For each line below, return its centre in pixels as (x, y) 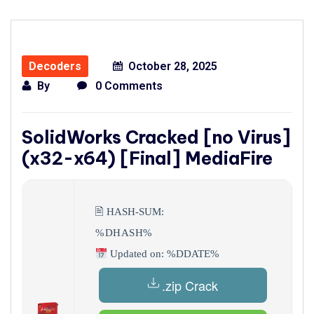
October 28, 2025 (173, 66)
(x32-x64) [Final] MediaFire (147, 158)
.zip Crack (190, 285)
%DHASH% (124, 233)
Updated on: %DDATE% (164, 254)
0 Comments (128, 86)
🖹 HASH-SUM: (130, 212)
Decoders (55, 66)
